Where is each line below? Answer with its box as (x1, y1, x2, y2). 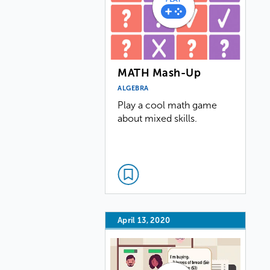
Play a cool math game (118, 99, 218, 110)
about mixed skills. (118, 113, 198, 124)
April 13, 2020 (118, 216, 171, 225)
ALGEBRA (118, 84, 149, 92)
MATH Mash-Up (118, 66, 201, 79)
